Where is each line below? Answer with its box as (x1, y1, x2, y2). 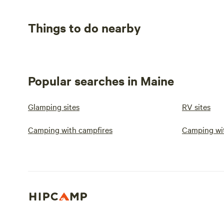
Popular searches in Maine (28, 72, 174, 88)
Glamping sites (28, 101, 79, 112)
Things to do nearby (28, 19, 141, 35)
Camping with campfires (28, 124, 112, 135)
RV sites (182, 101, 210, 112)
